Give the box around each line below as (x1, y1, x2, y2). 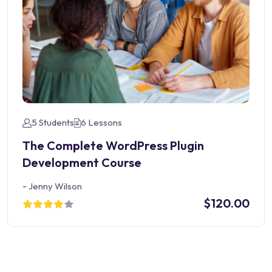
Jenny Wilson (29, 180, 82, 192)
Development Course (22, 155, 141, 171)
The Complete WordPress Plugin (22, 138, 204, 154)
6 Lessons (81, 117, 122, 129)
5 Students (32, 117, 74, 129)
